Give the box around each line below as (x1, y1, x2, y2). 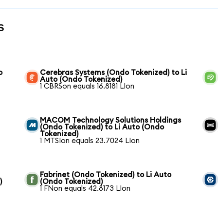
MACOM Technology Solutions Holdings (40, 117, 182, 125)
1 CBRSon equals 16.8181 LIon (40, 83, 135, 91)
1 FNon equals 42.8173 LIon (40, 185, 131, 193)
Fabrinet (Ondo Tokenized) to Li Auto (40, 171, 172, 179)
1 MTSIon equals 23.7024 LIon (40, 137, 140, 145)
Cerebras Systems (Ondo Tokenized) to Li (40, 69, 187, 77)
